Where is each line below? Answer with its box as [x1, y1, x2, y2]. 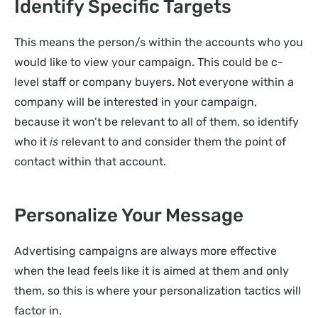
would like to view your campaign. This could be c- [14, 55, 283, 70]
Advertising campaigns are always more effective [14, 243, 277, 258]
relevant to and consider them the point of [61, 135, 286, 149]
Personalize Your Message [14, 204, 243, 226]
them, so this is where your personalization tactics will [14, 283, 301, 297]
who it [14, 135, 50, 149]
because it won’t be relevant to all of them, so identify [14, 115, 299, 129]
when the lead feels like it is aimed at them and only [14, 263, 289, 278]
